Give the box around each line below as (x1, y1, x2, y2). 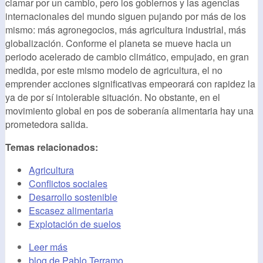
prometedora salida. (5, 117, 88, 131)
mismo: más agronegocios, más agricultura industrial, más (5, 23, 246, 37)
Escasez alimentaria (29, 204, 113, 218)
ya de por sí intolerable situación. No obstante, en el (5, 90, 220, 104)
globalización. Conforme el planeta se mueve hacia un (5, 36, 231, 50)
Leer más (29, 240, 68, 254)
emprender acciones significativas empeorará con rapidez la (5, 77, 255, 91)
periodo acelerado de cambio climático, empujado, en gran (5, 50, 249, 64)
